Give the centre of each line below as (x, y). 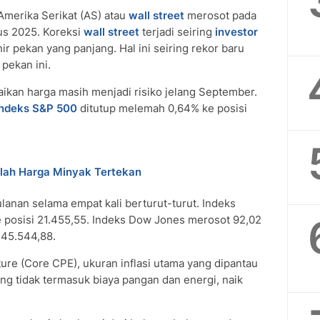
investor (236, 32)
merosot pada (220, 15)
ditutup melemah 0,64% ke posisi (162, 108)
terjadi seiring (177, 32)
